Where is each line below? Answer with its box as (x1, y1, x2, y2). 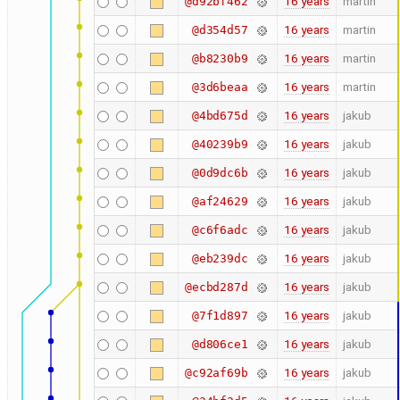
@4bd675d (191, 109, 248, 123)
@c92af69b (184, 366, 248, 380)
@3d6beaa (191, 80, 248, 95)
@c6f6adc (191, 223, 248, 237)
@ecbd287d (184, 280, 248, 295)
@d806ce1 (191, 337, 248, 352)
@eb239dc (191, 252, 248, 266)
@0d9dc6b (191, 166, 248, 180)
